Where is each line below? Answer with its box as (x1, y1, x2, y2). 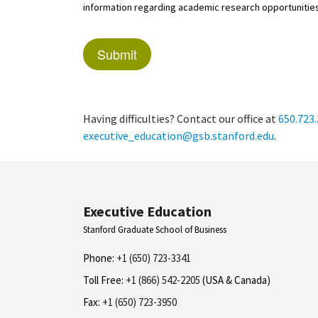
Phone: (83, 251, 114, 265)
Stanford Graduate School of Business (83, 224, 226, 236)
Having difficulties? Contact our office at (83, 111, 278, 126)
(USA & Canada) (200, 273, 270, 287)
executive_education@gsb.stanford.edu (83, 128, 274, 143)
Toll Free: (83, 273, 124, 287)
